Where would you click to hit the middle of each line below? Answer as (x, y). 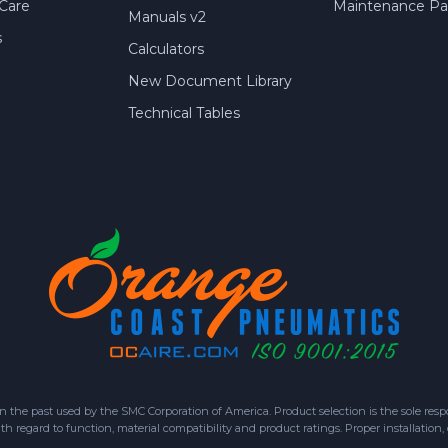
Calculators (166, 49)
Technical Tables (184, 113)
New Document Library (210, 81)
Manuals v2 (167, 17)
